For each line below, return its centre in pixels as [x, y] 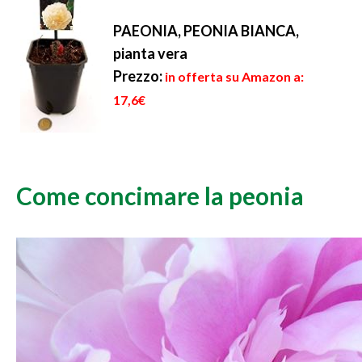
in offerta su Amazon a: [234, 77]
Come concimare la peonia [160, 196]
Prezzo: [138, 76]
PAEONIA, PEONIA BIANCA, [206, 31]
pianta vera [150, 54]
